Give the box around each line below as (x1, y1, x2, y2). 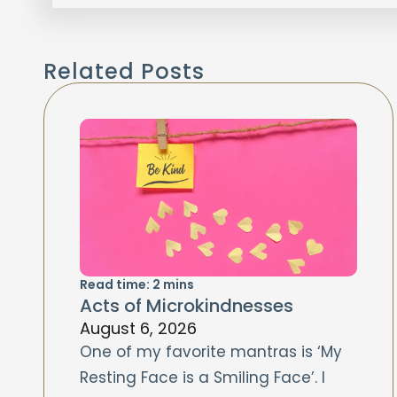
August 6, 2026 (79, 316, 197, 339)
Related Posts (43, 56, 205, 86)
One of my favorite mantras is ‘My (79, 340, 342, 362)
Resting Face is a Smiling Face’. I (79, 366, 325, 388)
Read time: (79, 275, 150, 293)
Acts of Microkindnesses (79, 292, 293, 318)
